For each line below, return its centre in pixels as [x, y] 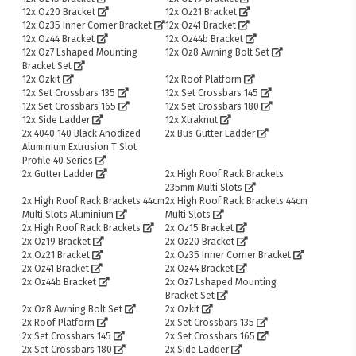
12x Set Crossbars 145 [212, 93]
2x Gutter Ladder [58, 174]
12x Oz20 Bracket [59, 12]
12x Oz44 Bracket [59, 39]
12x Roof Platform [204, 80]
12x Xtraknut [192, 120]
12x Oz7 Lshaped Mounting [80, 53]
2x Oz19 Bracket [57, 242]
